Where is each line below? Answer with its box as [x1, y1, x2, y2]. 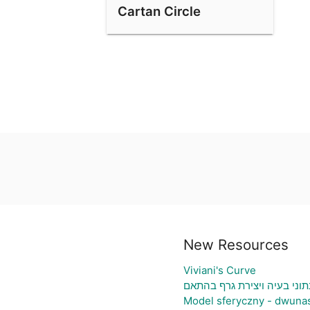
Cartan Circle [118, 3, 201, 19]
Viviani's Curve [183, 263, 256, 277]
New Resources [183, 235, 289, 253]
